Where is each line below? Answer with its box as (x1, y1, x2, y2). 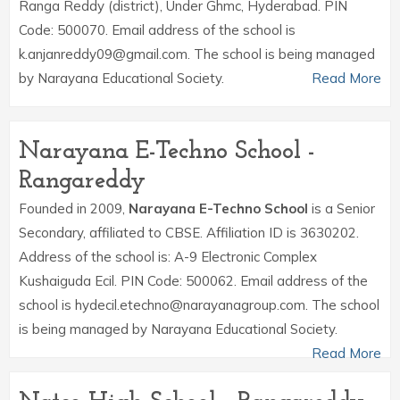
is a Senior (308, 200, 375, 217)
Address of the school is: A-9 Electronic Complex (19, 248, 317, 265)
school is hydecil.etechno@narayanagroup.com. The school (19, 296, 379, 313)
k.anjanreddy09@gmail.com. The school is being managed (19, 46, 375, 62)
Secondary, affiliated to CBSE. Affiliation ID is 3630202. (19, 224, 359, 241)
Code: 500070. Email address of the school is (19, 21, 296, 38)
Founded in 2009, (19, 200, 129, 217)
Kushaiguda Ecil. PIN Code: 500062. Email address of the (19, 272, 368, 289)
